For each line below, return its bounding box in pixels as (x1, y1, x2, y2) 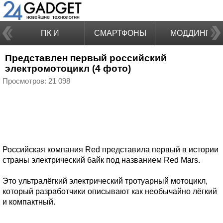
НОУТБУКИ (28, 53, 71, 62)
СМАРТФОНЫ (94, 29, 146, 37)
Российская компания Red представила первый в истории (2, 145, 219, 154)
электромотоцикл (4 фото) (5, 63, 131, 74)
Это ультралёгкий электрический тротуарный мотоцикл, (2, 177, 208, 185)
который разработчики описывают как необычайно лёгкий (2, 187, 217, 196)
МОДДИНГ (170, 29, 210, 37)
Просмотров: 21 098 (2, 77, 70, 85)
